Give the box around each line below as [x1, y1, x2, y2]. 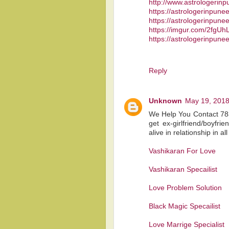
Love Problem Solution [149, 184, 222, 192]
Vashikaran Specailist [149, 166, 217, 174]
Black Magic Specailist [149, 202, 220, 211]
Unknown [149, 97, 182, 105]
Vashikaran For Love [149, 147, 216, 155]
